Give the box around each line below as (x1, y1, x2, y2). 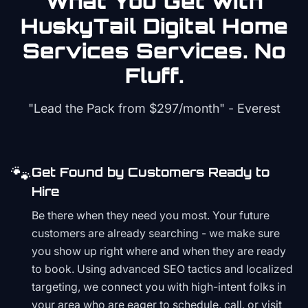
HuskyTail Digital (20, 13, 222, 38)
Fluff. (124, 63, 184, 88)
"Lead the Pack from (27, 101, 149, 115)
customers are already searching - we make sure (32, 226, 280, 240)
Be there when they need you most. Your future (32, 208, 269, 222)
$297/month (148, 101, 219, 115)
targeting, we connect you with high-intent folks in (32, 280, 286, 294)
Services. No (129, 38, 286, 63)
